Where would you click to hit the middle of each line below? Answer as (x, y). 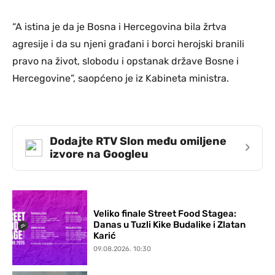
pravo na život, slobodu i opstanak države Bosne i (126, 61)
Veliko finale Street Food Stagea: (165, 213)
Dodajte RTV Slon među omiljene (138, 141)
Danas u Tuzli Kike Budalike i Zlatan (170, 224)
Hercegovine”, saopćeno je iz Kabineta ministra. (121, 78)
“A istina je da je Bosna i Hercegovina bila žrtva (119, 26)
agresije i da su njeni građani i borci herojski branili (128, 44)
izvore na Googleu (99, 154)
